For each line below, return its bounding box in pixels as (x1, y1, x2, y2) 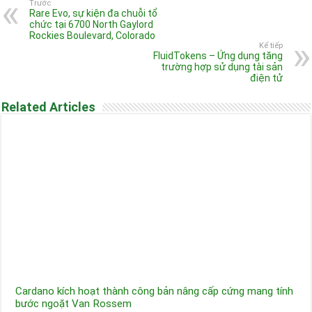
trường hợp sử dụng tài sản (160, 61, 283, 73)
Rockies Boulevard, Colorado (29, 30, 156, 42)
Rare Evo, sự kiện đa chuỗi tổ (29, 8, 158, 19)
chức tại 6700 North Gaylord (29, 19, 154, 31)
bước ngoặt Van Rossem (15, 297, 132, 311)
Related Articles (1, 100, 96, 115)
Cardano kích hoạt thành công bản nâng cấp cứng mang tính (15, 285, 294, 298)
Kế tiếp (258, 41, 283, 51)
